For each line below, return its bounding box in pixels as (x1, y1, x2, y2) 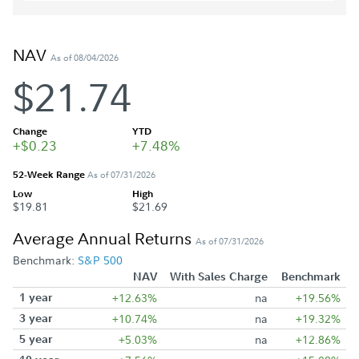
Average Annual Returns (13, 228, 196, 249)
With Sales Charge (169, 268, 268, 284)
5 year (18, 331, 52, 346)
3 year (18, 310, 52, 325)
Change (13, 124, 47, 138)
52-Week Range (13, 167, 87, 181)
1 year (18, 289, 52, 305)
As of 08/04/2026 (50, 50, 119, 64)
